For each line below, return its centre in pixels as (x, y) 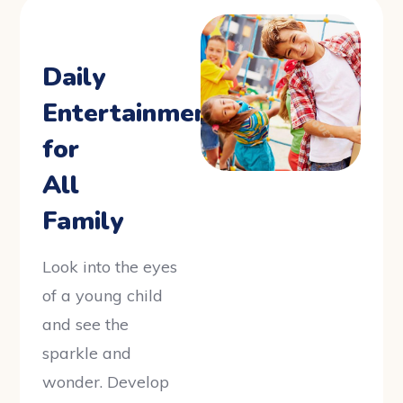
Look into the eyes (110, 267)
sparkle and (87, 354)
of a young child (103, 296)
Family (83, 222)
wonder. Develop (106, 382)
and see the (86, 325)
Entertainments (138, 114)
